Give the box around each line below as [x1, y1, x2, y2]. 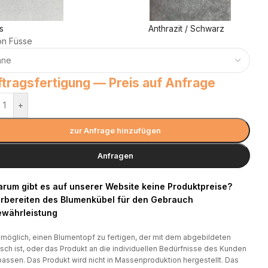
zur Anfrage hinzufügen [69, 126, 162, 136]
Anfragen [97, 151, 133, 161]
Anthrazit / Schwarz [148, 23, 224, 34]
